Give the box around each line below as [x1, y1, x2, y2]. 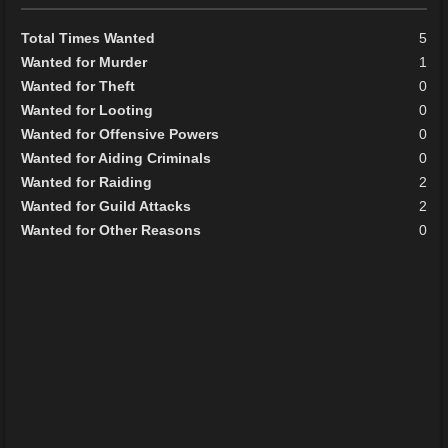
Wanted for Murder [21, 53, 148, 70]
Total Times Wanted [21, 29, 156, 46]
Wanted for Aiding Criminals [21, 149, 212, 166]
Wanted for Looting [21, 101, 154, 118]
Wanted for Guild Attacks [21, 197, 192, 214]
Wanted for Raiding [21, 173, 153, 190]
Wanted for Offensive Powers [21, 125, 220, 142]
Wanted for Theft [21, 77, 136, 94]
